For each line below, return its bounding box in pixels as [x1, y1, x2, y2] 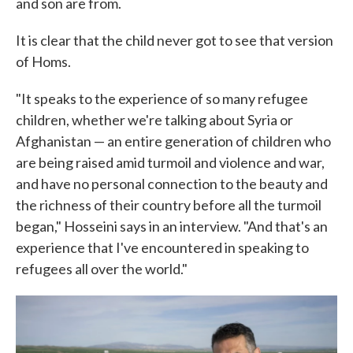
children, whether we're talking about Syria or [16, 111, 293, 128]
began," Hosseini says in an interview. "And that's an [16, 217, 328, 235]
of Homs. [16, 53, 71, 70]
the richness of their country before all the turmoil [16, 196, 321, 214]
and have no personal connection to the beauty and [16, 175, 328, 192]
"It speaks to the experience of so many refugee [16, 90, 308, 107]
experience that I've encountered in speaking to [16, 239, 309, 256]
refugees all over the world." [16, 260, 188, 277]
